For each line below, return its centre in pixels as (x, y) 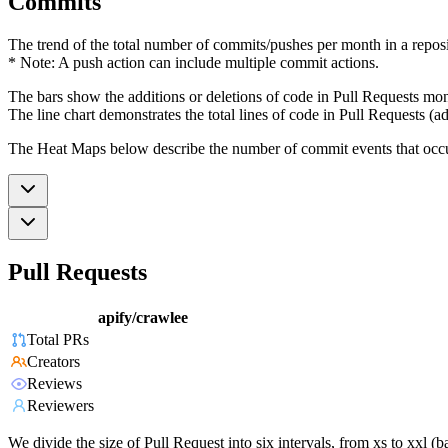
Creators (53, 362)
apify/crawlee (143, 318)
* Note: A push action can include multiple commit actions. (193, 62)
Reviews (54, 384)
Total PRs (58, 340)
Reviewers (60, 406)
